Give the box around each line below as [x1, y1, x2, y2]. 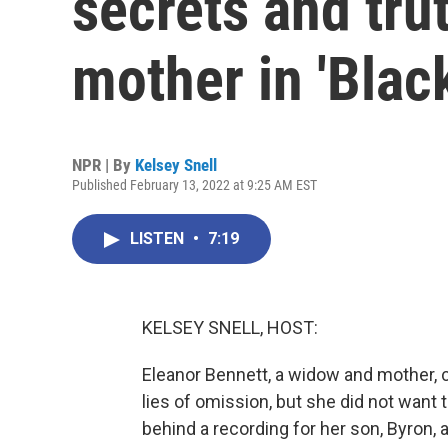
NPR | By [72, 155, 135, 175]
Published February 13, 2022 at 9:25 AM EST [72, 177, 317, 193]
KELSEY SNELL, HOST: [142, 317, 318, 338]
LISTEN [130, 229, 188, 248]
